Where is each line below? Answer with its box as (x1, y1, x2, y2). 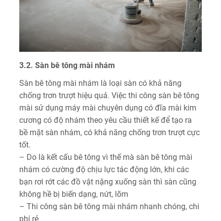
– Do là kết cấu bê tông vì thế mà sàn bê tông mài (19, 152, 192, 162)
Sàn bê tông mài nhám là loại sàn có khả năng (19, 78, 182, 88)
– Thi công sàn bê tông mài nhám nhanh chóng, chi (19, 202, 199, 212)
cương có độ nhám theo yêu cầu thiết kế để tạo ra (19, 115, 192, 125)
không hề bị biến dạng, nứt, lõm (19, 189, 128, 199)
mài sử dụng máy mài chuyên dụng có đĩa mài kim (19, 103, 196, 113)
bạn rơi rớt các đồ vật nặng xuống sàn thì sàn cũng (19, 177, 196, 187)
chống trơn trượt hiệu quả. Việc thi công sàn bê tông (19, 91, 199, 101)
